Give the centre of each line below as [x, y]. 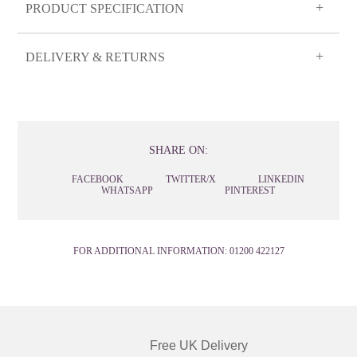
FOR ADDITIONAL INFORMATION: [151, 251]
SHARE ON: [178, 150]
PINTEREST [250, 190]
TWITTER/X [191, 179]
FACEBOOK [97, 179]
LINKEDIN [282, 179]
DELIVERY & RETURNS [96, 57]
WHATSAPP [127, 190]
